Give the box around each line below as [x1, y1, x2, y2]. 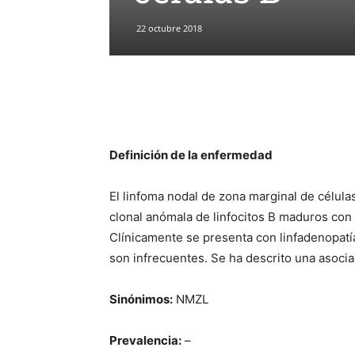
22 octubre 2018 [136, 22, 202, 34]
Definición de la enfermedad [109, 147, 273, 162]
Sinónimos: [109, 292, 173, 307]
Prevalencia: [109, 333, 181, 348]
